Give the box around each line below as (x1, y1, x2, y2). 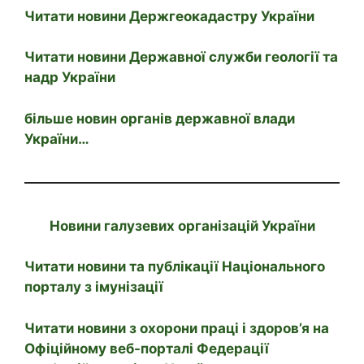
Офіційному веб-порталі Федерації (24, 340, 269, 357)
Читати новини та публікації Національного (24, 258, 325, 275)
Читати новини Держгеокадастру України (24, 7, 314, 24)
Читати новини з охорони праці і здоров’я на (24, 319, 329, 336)
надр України (24, 69, 115, 86)
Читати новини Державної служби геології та (24, 49, 338, 66)
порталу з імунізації (24, 279, 163, 296)
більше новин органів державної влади (24, 110, 295, 127)
